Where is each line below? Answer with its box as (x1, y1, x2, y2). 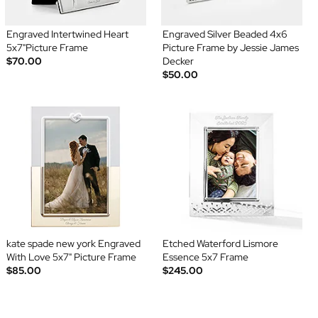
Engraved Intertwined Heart (6, 27, 128, 40)
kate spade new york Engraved (6, 236, 141, 250)
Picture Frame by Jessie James (163, 40, 299, 54)
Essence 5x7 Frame (163, 250, 248, 263)
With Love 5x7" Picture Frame (6, 250, 136, 263)
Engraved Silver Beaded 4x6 (163, 27, 287, 40)
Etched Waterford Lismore (163, 236, 278, 250)
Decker (163, 54, 194, 67)
